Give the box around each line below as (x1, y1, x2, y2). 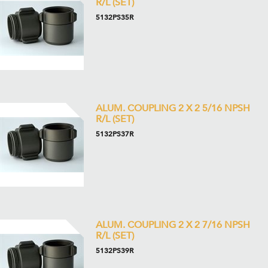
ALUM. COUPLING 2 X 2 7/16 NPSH (96, 218, 250, 232)
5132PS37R (96, 129, 133, 139)
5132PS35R (96, 13, 133, 22)
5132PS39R (96, 246, 133, 255)
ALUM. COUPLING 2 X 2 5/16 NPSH (96, 102, 250, 115)
